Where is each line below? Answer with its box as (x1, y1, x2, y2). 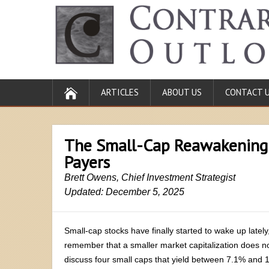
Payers (64, 150, 110, 173)
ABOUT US (162, 86, 202, 98)
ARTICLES (101, 86, 139, 98)
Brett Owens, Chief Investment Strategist (64, 172, 235, 183)
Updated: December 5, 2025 (64, 186, 184, 197)
